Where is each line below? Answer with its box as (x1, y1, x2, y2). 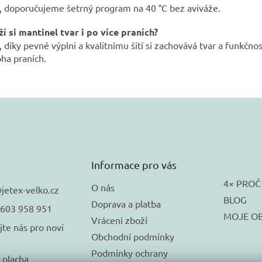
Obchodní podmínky (91, 230, 174, 243)
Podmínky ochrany (91, 247, 168, 259)
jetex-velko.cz (2, 184, 59, 196)
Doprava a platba (91, 198, 161, 210)
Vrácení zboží (91, 214, 147, 226)
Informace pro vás (91, 158, 177, 171)
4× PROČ (223, 177, 261, 189)
